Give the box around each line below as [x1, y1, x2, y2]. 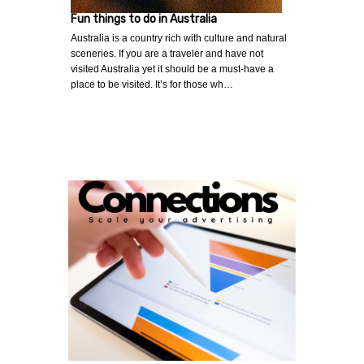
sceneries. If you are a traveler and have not [71, 48, 263, 60]
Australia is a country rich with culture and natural [71, 32, 287, 45]
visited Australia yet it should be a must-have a [71, 63, 274, 76]
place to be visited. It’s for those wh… [71, 79, 233, 91]
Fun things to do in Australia [71, 12, 217, 27]
